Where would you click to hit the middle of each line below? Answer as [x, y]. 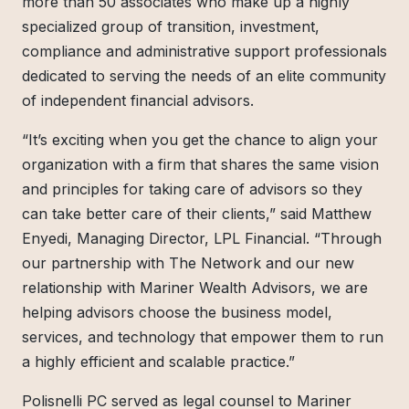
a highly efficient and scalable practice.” [158, 361]
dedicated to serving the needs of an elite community [204, 75]
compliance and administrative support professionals [204, 51]
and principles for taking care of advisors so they [192, 189]
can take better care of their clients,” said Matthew [197, 213]
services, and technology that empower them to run [203, 336]
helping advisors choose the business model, [177, 312]
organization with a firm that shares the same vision [200, 164]
